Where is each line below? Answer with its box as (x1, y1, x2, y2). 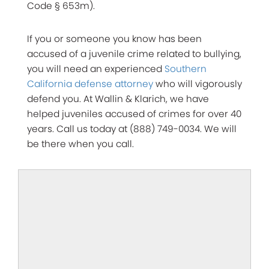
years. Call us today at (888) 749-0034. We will (27, 122, 237, 135)
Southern (165, 62, 207, 75)
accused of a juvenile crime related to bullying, (27, 47, 241, 60)
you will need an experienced (27, 62, 165, 75)
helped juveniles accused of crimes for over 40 (27, 107, 241, 120)
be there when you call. (27, 137, 134, 150)
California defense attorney (27, 77, 153, 90)
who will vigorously (153, 77, 242, 90)
